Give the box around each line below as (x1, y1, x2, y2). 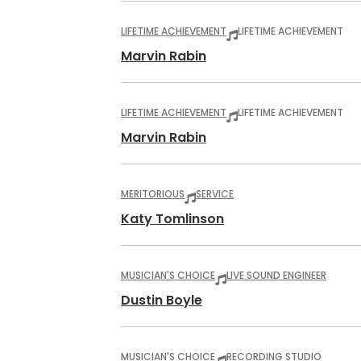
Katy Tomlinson (121, 210, 224, 228)
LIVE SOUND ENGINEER (226, 268, 326, 282)
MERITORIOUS (121, 187, 185, 201)
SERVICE (196, 187, 234, 201)
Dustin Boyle (121, 291, 202, 309)
